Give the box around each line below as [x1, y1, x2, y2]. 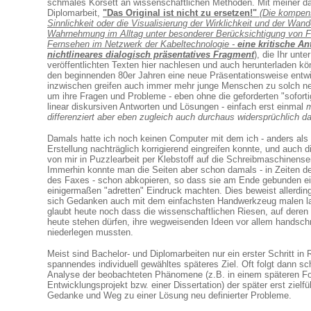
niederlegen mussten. [47, 227, 133, 237]
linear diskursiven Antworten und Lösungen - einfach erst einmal [47, 101, 306, 112]
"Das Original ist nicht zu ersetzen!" [103, 8, 257, 18]
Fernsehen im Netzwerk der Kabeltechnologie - [47, 39, 237, 49]
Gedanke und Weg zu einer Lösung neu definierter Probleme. [47, 290, 292, 301]
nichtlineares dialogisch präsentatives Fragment [47, 49, 254, 60]
